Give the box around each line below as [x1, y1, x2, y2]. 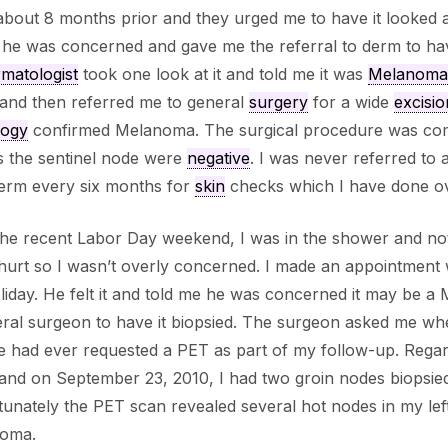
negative [186, 148, 250, 169]
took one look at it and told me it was [77, 64, 368, 85]
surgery [248, 92, 308, 113]
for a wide [307, 92, 394, 113]
